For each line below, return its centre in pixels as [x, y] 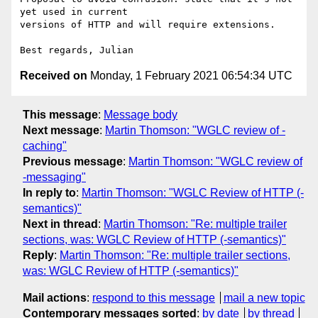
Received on [54, 76]
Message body [141, 114]
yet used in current [74, 12]
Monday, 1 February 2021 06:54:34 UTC [190, 76]
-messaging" [54, 177]
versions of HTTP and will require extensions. [148, 25]
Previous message [73, 161]
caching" [45, 146]
